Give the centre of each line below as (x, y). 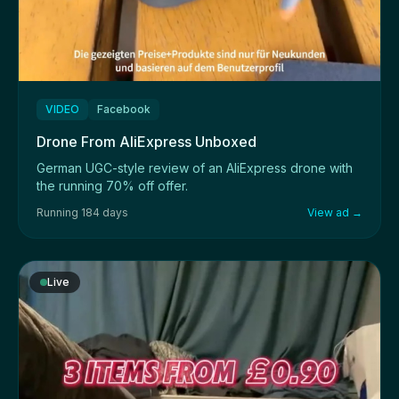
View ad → (335, 212)
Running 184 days (82, 212)
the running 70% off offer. (112, 185)
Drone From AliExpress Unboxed (147, 141)
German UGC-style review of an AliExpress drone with (195, 167)
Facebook (124, 109)
